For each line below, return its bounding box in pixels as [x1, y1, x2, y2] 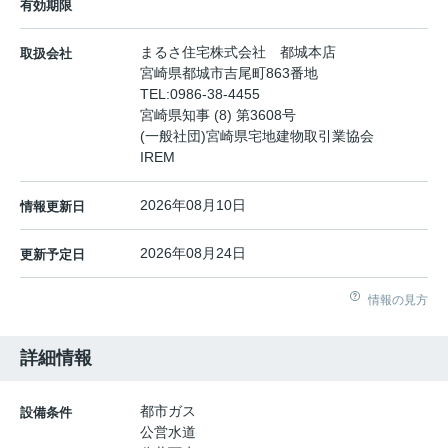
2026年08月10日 [140, 197, 246, 214]
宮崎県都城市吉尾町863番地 [140, 65, 322, 82]
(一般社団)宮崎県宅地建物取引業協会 [140, 128, 388, 145]
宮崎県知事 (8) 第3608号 [140, 107, 296, 124]
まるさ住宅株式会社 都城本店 [140, 44, 336, 61]
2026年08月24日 [140, 245, 246, 262]
